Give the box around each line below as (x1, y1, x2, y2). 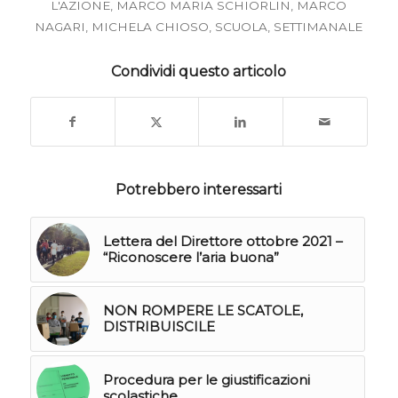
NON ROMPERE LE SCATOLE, (102, 302, 303, 319)
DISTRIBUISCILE (102, 318, 215, 335)
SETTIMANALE (274, 20, 363, 34)
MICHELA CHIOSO (92, 20, 210, 34)
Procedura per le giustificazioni (102, 371, 310, 388)
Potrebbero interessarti (115, 181, 283, 198)
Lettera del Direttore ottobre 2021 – (102, 233, 343, 250)
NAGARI (35, 20, 86, 34)
